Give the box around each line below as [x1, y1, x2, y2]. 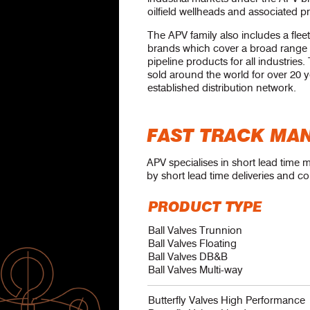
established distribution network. [147, 82, 296, 94]
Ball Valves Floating [148, 237, 237, 250]
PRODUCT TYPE [148, 201, 262, 215]
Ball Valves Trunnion [148, 224, 242, 237]
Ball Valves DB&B [148, 250, 228, 263]
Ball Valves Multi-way [148, 264, 243, 276]
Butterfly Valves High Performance [148, 294, 305, 307]
